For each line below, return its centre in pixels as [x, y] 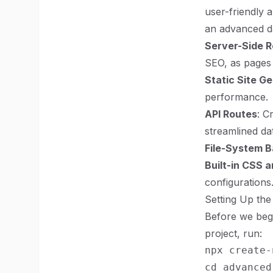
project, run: [233, 233]
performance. [236, 97]
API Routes [231, 114]
